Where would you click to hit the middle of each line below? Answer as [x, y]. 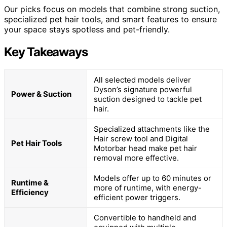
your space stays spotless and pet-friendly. [87, 29]
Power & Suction [41, 94]
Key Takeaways [46, 52]
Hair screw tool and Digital [141, 138]
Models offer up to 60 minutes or [153, 178]
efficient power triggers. [137, 197]
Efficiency [30, 192]
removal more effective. [136, 158]
